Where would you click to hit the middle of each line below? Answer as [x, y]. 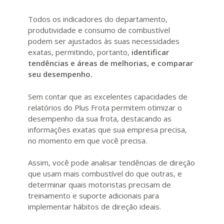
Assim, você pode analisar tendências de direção [111, 163]
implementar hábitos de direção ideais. [94, 207]
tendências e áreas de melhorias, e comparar [110, 63]
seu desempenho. [60, 74]
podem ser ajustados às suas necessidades [104, 41]
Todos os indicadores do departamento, [98, 19]
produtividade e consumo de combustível [99, 30]
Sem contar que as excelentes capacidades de [108, 96]
